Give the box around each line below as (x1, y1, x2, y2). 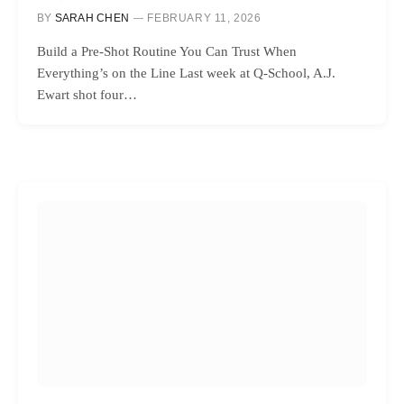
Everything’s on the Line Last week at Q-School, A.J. (37, 65, 335, 80)
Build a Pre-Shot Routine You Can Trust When (37, 43, 297, 59)
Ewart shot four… (37, 87, 137, 102)
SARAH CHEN (54, 11, 130, 24)
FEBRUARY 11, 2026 (147, 11, 262, 24)
